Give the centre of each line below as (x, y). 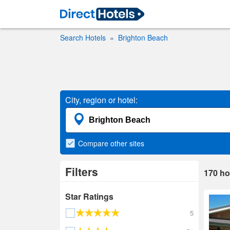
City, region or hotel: (101, 100)
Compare (94, 143)
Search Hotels (83, 37)
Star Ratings (89, 196)
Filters (82, 171)
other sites (127, 143)
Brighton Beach (143, 37)
